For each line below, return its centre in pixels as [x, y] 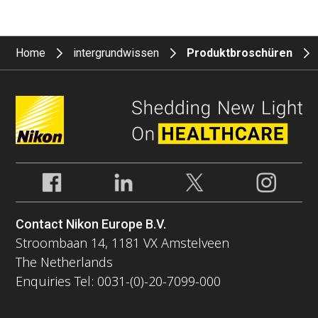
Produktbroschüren [240, 53]
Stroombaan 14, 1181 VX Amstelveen [123, 243]
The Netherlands [65, 262]
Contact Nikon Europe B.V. [91, 224]
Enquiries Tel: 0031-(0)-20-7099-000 [119, 281]
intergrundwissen [116, 53]
